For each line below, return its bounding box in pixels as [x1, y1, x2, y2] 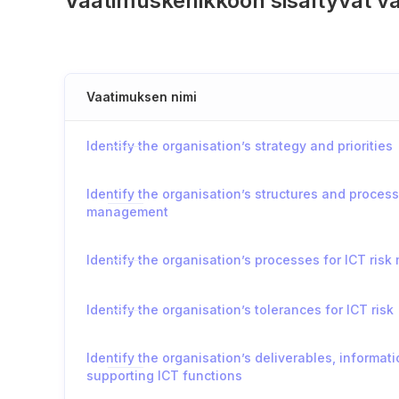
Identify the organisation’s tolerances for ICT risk [86, 302, 394, 317]
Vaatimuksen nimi [86, 89, 197, 104]
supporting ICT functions [86, 368, 242, 383]
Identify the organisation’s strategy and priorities [86, 138, 393, 153]
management [86, 204, 168, 219]
